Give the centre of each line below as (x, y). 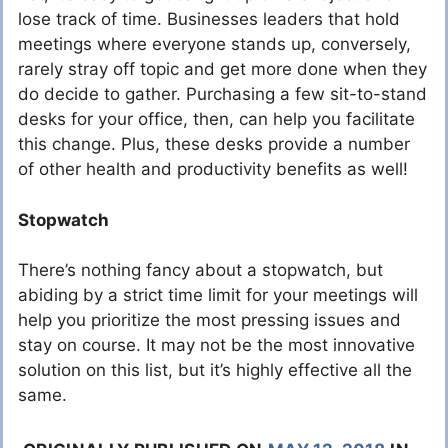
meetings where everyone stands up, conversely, (214, 44)
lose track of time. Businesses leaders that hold (209, 19)
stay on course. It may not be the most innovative (216, 345)
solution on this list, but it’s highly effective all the (215, 370)
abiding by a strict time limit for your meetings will (218, 295)
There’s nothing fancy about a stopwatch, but (200, 270)
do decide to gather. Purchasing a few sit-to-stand (222, 94)
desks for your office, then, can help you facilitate (216, 119)
